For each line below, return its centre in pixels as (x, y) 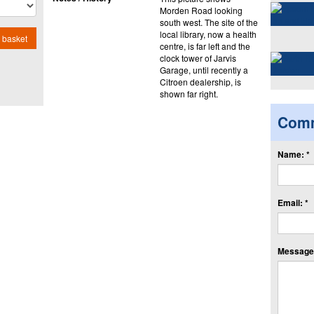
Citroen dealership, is (200, 81)
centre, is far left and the (205, 46)
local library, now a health (208, 34)
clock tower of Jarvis (198, 57)
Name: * (293, 154)
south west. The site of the (209, 22)
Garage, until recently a (204, 69)
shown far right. (189, 93)
